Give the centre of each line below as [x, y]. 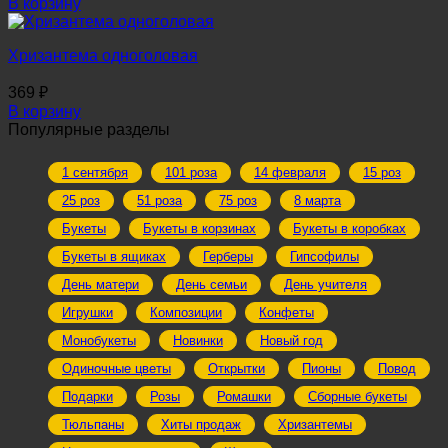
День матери [100, 285]
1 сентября [95, 173]
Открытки [236, 369]
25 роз [81, 201]
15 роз [382, 173]
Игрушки [87, 313]
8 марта [317, 201]
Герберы [228, 257]
